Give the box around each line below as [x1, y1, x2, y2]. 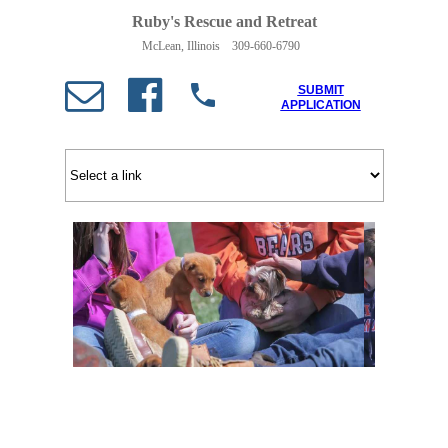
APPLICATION [280, 98, 361, 112]
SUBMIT [297, 83, 344, 97]
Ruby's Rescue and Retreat [131, 13, 317, 30]
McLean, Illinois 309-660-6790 [141, 39, 300, 53]
